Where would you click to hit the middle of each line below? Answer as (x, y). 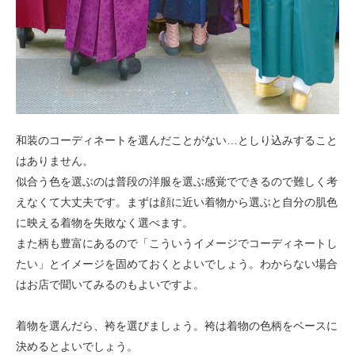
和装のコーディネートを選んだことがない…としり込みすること (177, 140)
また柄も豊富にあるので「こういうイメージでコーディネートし (177, 243)
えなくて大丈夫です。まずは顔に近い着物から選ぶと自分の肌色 (177, 202)
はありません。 (55, 160)
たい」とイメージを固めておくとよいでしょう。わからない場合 (177, 263)
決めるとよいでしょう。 (77, 346)
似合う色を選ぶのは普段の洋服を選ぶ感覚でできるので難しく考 (177, 181)
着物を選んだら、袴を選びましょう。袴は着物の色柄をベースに (177, 325)
